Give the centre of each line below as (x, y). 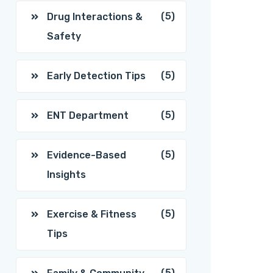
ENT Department (88, 115)
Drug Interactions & (95, 17)
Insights (66, 175)
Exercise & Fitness (92, 214)
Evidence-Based (87, 155)
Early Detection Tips (96, 76)
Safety (64, 36)
